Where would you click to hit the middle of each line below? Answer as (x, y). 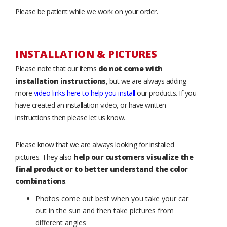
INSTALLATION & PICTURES (86, 54)
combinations (40, 181)
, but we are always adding (146, 81)
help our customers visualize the (133, 157)
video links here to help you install (84, 93)
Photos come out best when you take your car (112, 198)
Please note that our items (57, 69)
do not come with (130, 69)
